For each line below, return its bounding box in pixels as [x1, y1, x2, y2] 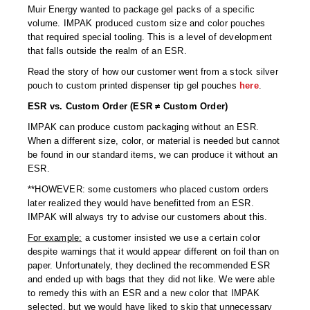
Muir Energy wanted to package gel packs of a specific [28, 4, 255, 15]
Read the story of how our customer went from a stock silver [28, 66, 278, 77]
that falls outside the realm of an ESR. [28, 46, 187, 57]
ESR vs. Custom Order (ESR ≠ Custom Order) [28, 101, 228, 112]
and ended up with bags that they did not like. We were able [28, 274, 275, 285]
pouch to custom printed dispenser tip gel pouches [28, 80, 239, 91]
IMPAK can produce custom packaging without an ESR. [28, 122, 259, 133]
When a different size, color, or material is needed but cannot [28, 136, 280, 147]
